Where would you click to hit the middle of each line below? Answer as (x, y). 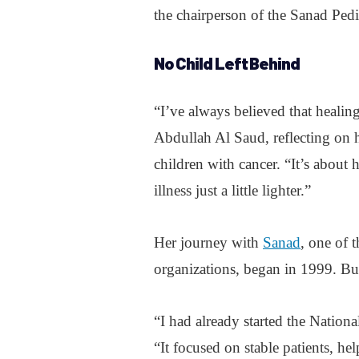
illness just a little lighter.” (232, 190)
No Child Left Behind (227, 63)
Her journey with (208, 242)
